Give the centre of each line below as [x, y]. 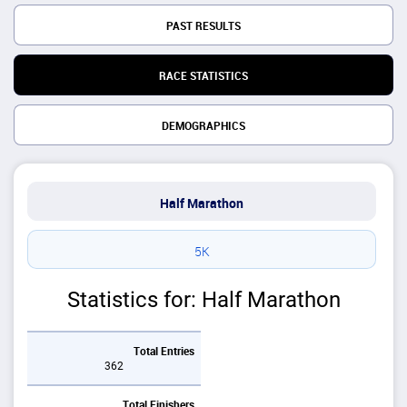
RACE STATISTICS [203, 76]
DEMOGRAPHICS [203, 126]
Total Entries [164, 352]
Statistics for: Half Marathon [203, 300]
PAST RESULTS [203, 26]
